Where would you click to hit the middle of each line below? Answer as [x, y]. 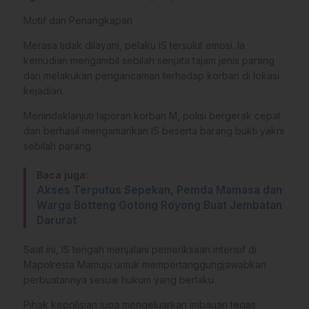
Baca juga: [62, 175]
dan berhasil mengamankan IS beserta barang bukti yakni [154, 130]
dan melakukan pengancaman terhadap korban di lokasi [151, 75]
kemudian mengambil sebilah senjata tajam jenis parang [149, 60]
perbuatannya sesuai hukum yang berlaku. [120, 279]
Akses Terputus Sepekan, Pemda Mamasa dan [159, 190]
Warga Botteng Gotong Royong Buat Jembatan [159, 205]
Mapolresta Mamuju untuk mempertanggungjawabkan [145, 264]
